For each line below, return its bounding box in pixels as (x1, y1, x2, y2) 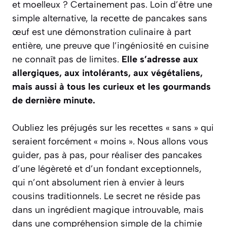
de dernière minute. (12, 95, 95, 106)
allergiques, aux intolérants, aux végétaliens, (12, 67, 203, 79)
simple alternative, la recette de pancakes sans (12, 13, 207, 24)
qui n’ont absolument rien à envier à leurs (12, 177, 184, 188)
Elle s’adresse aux (122, 54, 198, 65)
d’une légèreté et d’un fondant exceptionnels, (12, 163, 202, 175)
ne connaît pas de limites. (12, 54, 122, 65)
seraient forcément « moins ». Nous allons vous (12, 136, 208, 147)
